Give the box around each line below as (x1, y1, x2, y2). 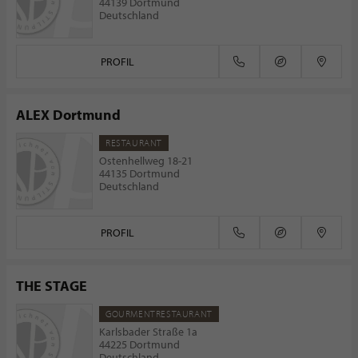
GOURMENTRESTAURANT (105, 308, 213, 320)
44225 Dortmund (99, 337, 180, 352)
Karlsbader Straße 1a (99, 324, 197, 339)
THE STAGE (16, 276, 87, 295)
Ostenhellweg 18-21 (99, 153, 193, 168)
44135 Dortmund (99, 166, 180, 181)
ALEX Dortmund (16, 105, 121, 124)
